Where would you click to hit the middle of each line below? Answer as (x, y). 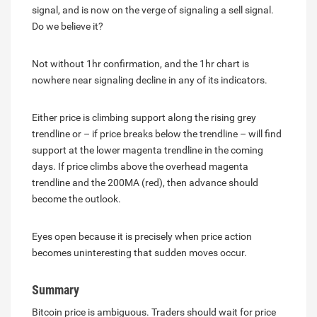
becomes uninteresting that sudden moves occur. (139, 252)
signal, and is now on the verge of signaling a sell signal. (153, 10)
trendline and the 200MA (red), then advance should (145, 182)
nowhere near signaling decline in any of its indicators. (150, 80)
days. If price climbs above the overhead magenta (140, 166)
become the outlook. (76, 198)
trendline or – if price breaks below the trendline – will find (157, 133)
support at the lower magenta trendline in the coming (148, 150)
